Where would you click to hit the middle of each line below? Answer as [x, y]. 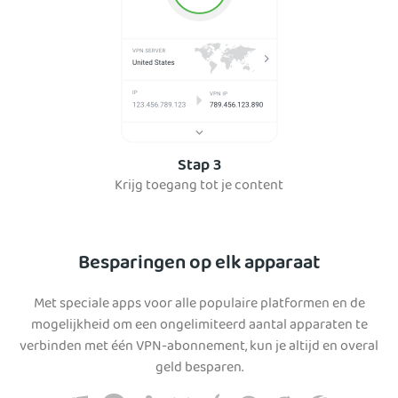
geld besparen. [199, 369]
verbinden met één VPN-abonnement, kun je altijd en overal [199, 348]
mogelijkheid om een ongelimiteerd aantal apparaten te [199, 326]
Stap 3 [199, 167]
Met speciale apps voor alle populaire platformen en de [199, 305]
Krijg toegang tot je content [199, 187]
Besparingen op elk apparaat [199, 265]
